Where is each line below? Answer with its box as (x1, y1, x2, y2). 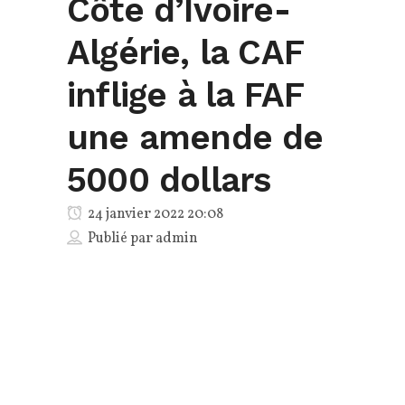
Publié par (88, 228, 155, 249)
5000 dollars (67, 159, 271, 200)
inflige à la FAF (67, 74, 304, 115)
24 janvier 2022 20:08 (85, 203, 223, 224)
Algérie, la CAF (67, 32, 303, 72)
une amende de (67, 117, 324, 157)
